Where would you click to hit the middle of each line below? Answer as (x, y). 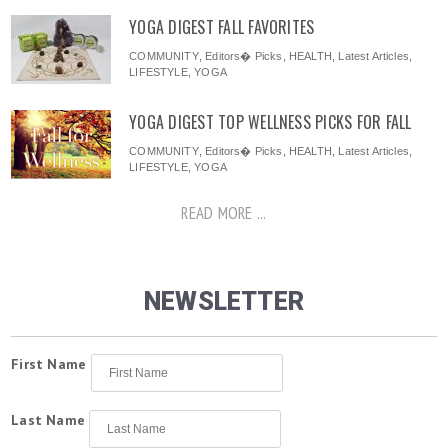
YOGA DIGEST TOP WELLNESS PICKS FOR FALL (270, 121)
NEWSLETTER (224, 301)
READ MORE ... (224, 212)
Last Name (48, 419)
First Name (49, 363)
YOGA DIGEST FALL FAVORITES (222, 26)
